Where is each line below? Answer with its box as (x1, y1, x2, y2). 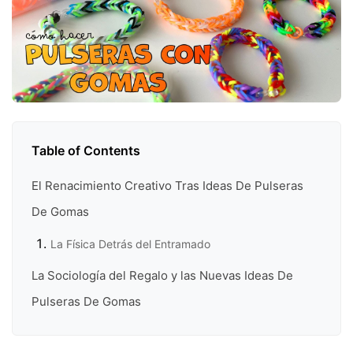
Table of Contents (32, 143, 140, 159)
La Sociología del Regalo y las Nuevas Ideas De (32, 267, 293, 283)
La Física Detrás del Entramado (50, 237, 210, 251)
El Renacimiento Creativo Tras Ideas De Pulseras (32, 178, 303, 194)
